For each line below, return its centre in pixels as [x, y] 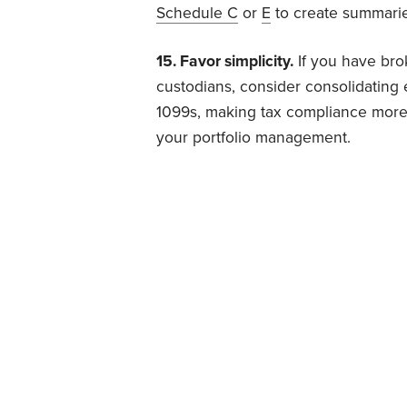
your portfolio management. [253, 137]
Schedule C [197, 13]
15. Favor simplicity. [225, 61]
